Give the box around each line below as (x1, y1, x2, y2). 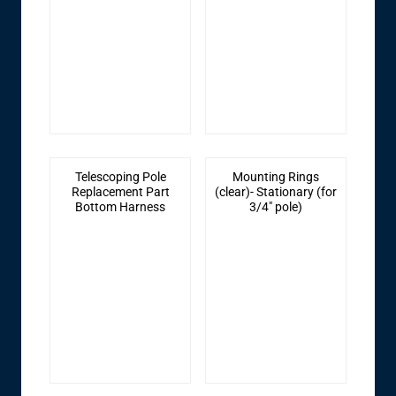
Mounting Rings (232, 170, 319, 185)
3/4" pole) (248, 200, 302, 215)
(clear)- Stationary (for (214, 185, 337, 200)
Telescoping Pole (74, 170, 166, 185)
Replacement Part (71, 185, 170, 200)
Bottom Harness (75, 200, 166, 215)
